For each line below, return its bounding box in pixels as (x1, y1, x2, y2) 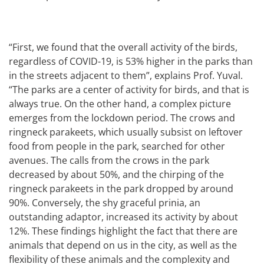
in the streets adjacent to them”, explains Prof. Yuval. (9, 69, 243, 82)
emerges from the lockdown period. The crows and (9, 111, 235, 125)
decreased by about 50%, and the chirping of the (9, 168, 224, 181)
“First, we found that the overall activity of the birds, (9, 41, 237, 54)
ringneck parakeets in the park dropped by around (9, 182, 233, 196)
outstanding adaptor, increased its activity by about (9, 210, 238, 224)
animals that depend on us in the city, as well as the (9, 239, 237, 252)
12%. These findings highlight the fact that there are (9, 225, 237, 238)
